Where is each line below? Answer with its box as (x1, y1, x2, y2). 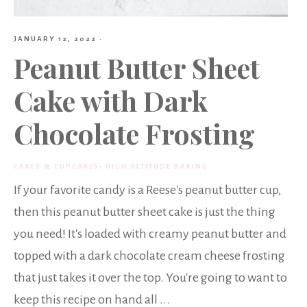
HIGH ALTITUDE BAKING (106, 162, 208, 170)
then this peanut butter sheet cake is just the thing (14, 204, 275, 219)
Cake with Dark (14, 82, 208, 119)
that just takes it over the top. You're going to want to (14, 270, 287, 284)
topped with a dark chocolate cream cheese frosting (14, 248, 285, 262)
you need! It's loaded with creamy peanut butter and (14, 226, 286, 241)
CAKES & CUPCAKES (14, 162, 99, 170)
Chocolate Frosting (14, 114, 255, 151)
